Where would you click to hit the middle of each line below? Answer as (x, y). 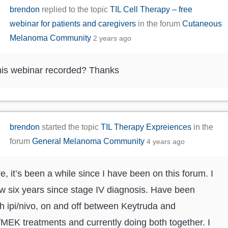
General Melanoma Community (89, 141)
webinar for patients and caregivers (73, 23)
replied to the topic (75, 9)
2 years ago (112, 38)
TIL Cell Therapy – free (151, 9)
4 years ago (166, 141)
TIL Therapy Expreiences (146, 127)
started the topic (70, 127)
